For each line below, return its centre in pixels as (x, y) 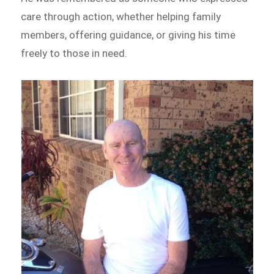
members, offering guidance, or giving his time (128, 35)
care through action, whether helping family (121, 16)
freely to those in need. (74, 53)
